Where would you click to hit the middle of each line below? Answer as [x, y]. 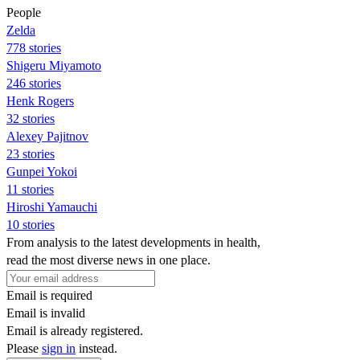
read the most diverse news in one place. [108, 260]
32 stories [31, 118]
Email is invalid [46, 313]
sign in [59, 348]
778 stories [34, 47]
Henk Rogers [40, 100]
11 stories [30, 189]
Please [24, 348]
